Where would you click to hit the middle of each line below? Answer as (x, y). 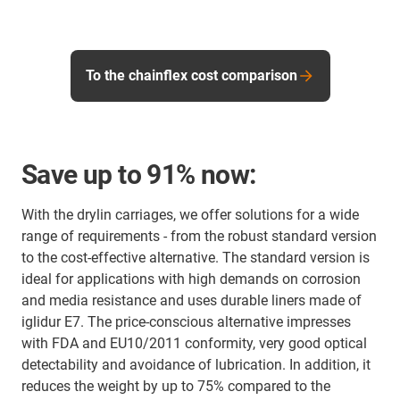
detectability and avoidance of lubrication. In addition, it (196, 365)
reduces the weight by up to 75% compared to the (176, 387)
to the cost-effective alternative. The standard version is (196, 258)
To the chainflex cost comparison (191, 76)
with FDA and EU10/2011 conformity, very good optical (194, 344)
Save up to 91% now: (139, 175)
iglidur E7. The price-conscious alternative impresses (186, 322)
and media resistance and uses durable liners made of (192, 301)
